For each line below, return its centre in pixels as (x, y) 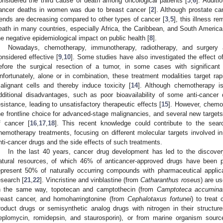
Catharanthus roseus (170, 180)
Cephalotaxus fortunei (159, 199)
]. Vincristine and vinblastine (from (90, 180)
